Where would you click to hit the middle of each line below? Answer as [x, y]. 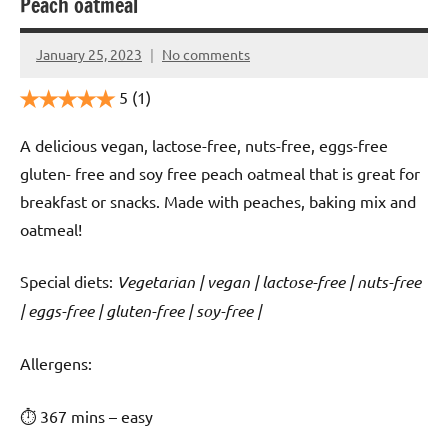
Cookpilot [67, 66]
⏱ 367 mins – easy [86, 415]
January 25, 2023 [89, 54]
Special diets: [68, 280]
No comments [206, 54]
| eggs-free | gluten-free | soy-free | [140, 310]
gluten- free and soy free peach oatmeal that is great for [220, 172]
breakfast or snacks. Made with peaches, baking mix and [218, 200]
